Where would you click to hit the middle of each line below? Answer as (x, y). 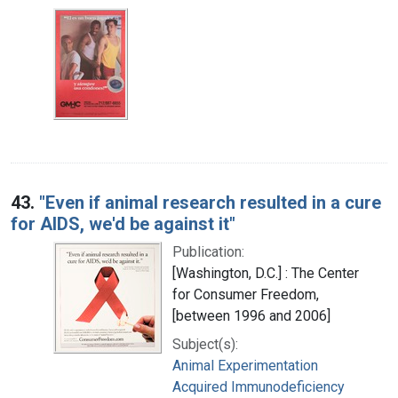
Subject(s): (205, 344)
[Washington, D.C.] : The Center (266, 273)
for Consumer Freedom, (246, 294)
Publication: (208, 251)
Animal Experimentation (245, 365)
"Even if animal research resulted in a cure (210, 202)
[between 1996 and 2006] (251, 315)
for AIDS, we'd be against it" (123, 223)
